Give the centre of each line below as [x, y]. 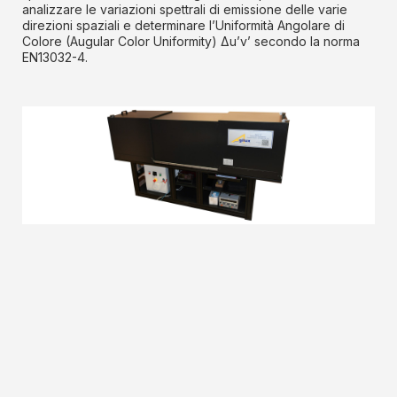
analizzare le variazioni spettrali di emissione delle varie [185, 10]
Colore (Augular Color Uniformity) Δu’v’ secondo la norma [191, 42]
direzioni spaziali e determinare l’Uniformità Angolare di [183, 26]
